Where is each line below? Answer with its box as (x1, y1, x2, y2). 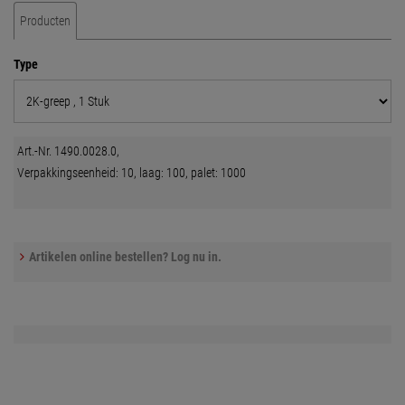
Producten (20, 14, 71, 29)
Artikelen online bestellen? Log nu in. (29, 250, 222, 264)
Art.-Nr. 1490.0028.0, (17, 144, 120, 159)
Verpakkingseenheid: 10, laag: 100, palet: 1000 (17, 165, 247, 181)
